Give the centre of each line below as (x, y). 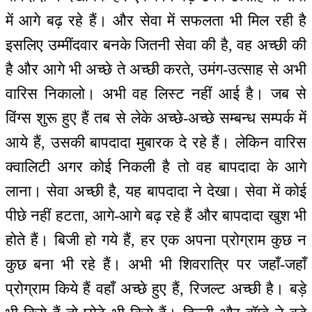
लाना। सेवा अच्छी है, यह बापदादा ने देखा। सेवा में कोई (156, 191)
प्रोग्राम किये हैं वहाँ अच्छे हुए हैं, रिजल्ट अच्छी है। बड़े (156, 288)
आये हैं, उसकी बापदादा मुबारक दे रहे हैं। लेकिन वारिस (156, 142)
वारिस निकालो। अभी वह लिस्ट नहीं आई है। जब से (156, 93)
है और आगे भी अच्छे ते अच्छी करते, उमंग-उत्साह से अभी (156, 69)
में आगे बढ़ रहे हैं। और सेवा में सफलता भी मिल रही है (156, 20)
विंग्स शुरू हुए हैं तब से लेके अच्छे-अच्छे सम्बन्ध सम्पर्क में (156, 118)
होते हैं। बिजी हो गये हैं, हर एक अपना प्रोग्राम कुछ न (156, 240)
